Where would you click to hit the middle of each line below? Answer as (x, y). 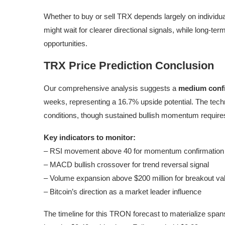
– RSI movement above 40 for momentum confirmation (134, 151)
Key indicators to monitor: (90, 138)
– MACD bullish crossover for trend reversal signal (126, 165)
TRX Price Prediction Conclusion (129, 66)
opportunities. (66, 44)
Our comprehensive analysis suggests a (111, 88)
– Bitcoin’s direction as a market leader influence (123, 192)
